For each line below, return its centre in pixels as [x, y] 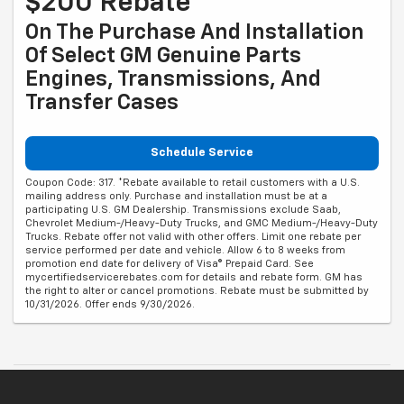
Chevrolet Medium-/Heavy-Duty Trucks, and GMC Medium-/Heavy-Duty [202, 224]
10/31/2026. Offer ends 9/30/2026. [110, 305]
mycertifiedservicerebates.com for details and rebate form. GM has [194, 278]
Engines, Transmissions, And [173, 79]
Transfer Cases [102, 102]
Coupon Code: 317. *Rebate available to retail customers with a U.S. [193, 183]
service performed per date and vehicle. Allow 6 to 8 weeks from [185, 251]
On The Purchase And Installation [195, 32]
